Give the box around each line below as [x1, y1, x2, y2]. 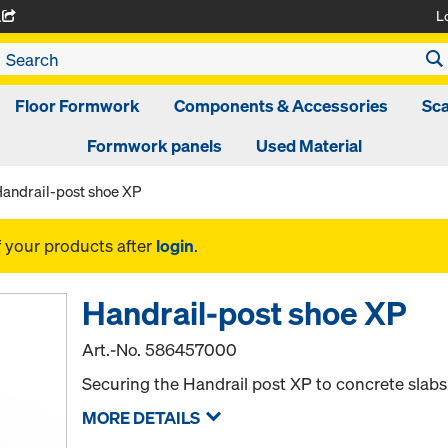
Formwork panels [86, 134, 222, 157]
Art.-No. [82, 338, 146, 361]
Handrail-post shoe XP [82, 292, 407, 334]
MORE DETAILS [82, 406, 201, 429]
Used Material [255, 134, 362, 157]
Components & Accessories [173, 94, 388, 117]
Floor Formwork [14, 94, 140, 117]
